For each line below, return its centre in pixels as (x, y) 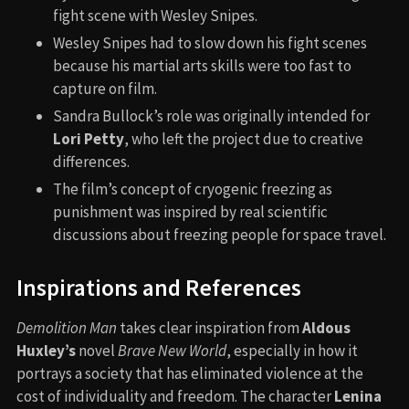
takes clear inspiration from (210, 327)
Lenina (358, 396)
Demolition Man (67, 327)
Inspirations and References (159, 287)
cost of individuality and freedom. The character (175, 396)
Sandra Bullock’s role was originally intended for (211, 115)
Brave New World (172, 350)
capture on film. (105, 88)
